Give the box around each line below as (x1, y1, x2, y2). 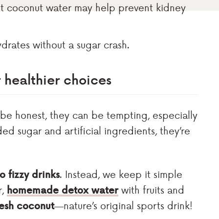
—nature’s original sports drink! (54, 198, 193, 212)
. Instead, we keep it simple (60, 167, 182, 181)
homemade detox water (7, 182, 118, 197)
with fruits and (121, 182, 184, 197)
